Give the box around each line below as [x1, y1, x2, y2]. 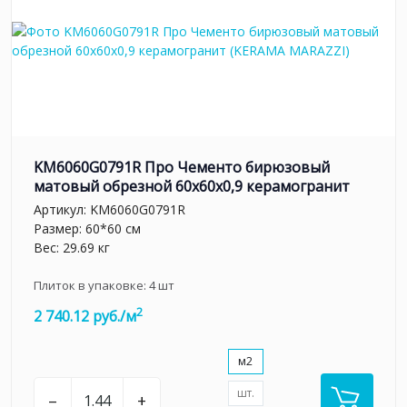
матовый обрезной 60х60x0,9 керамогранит [34, 176, 350, 197]
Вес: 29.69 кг [34, 238, 110, 256]
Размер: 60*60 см [34, 219, 141, 237]
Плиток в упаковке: [34, 276, 149, 293]
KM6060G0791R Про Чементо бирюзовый [34, 157, 330, 178]
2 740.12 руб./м [34, 305, 136, 326]
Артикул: [34, 200, 90, 218]
